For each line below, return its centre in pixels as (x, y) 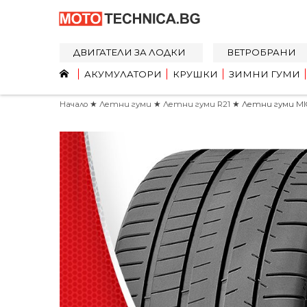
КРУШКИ (195, 74)
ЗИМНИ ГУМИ (265, 74)
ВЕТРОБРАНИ (261, 52)
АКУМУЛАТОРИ (123, 74)
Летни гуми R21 (198, 104)
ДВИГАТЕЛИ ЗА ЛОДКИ (130, 52)
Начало (74, 104)
